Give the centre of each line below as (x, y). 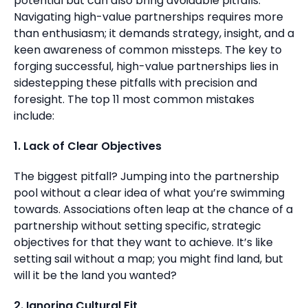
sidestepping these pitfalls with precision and (135, 83)
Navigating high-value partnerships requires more (148, 17)
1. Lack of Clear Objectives (88, 146)
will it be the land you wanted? (95, 275)
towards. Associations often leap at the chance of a (153, 209)
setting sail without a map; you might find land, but (148, 259)
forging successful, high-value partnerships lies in (146, 66)
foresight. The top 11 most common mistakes (134, 99)
